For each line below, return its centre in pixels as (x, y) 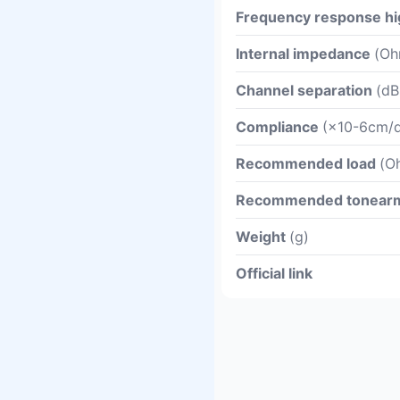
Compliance (279, 127)
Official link (274, 273)
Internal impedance (305, 54)
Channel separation (306, 90)
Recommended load (308, 163)
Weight (262, 237)
